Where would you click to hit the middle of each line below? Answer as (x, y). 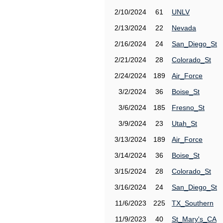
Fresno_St (188, 108)
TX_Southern (193, 203)
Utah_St (184, 123)
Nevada (184, 28)
